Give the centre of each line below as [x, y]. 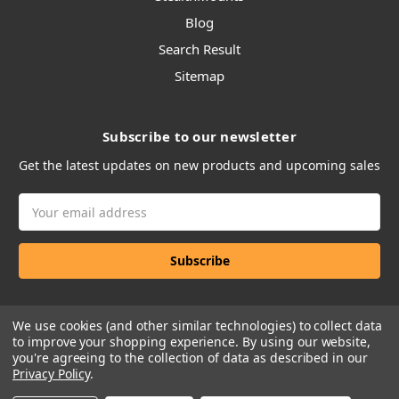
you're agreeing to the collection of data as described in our [190, 358]
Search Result [199, 49]
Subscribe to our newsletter [199, 137]
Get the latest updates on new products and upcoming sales [199, 166]
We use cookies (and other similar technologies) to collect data [197, 326]
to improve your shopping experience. [128, 342]
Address [44, 222]
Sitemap [199, 76]
